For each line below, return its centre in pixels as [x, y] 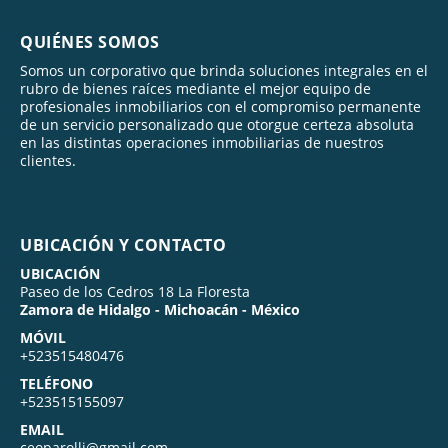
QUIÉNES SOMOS [90, 41]
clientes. [48, 160]
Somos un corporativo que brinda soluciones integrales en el [224, 70]
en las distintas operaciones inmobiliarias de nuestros [202, 142]
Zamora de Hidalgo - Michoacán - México [160, 309]
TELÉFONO [56, 383]
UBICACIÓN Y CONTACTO [123, 244]
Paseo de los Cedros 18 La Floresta [135, 291]
